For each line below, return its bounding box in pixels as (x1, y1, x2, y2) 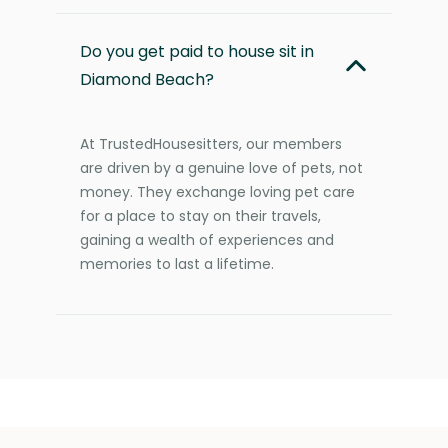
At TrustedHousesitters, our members (80, 133, 342, 154)
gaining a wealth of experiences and (80, 229, 334, 250)
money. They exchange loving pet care (80, 181, 355, 202)
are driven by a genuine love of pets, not (80, 157, 363, 178)
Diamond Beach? (80, 67, 214, 91)
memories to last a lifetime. (80, 253, 274, 274)
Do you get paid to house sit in (80, 39, 314, 63)
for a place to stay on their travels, (80, 205, 321, 226)
